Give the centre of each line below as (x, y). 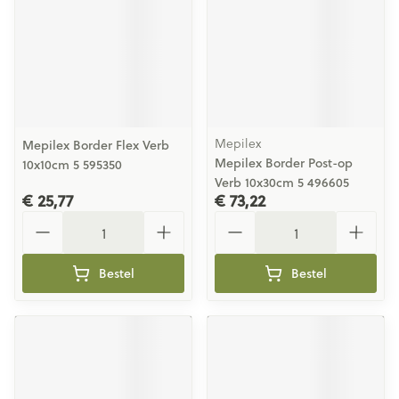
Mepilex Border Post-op (284, 163)
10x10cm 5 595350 (72, 165)
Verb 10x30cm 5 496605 (282, 183)
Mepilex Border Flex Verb (96, 145)
